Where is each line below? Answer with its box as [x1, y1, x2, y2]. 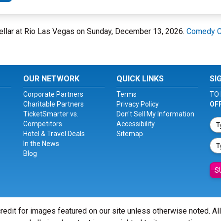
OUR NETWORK [23, 74, 80, 83]
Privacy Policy [116, 100, 159, 108]
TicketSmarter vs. [23, 110, 79, 118]
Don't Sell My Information [116, 110, 194, 118]
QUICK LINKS [116, 74, 164, 83]
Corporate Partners [23, 90, 84, 98]
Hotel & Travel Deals [23, 130, 85, 138]
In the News [23, 140, 60, 147]
